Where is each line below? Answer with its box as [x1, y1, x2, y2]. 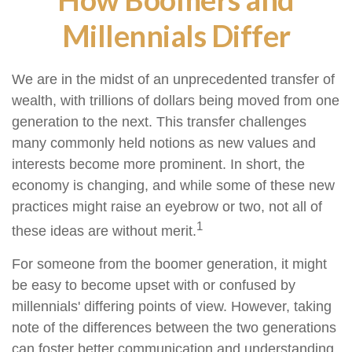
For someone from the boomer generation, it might [12, 256, 327, 272]
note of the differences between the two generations [12, 320, 336, 335]
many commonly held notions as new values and [12, 135, 316, 151]
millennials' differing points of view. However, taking [12, 299, 332, 314]
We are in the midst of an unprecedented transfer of [12, 71, 335, 87]
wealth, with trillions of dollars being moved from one [12, 93, 339, 108]
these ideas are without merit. [12, 223, 196, 239]
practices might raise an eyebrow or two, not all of [12, 199, 322, 214]
